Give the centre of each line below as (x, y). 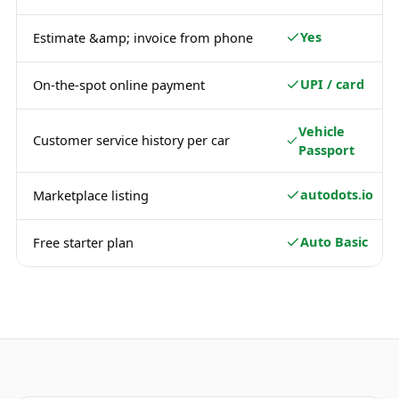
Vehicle (322, 131)
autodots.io (337, 194)
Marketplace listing (91, 195)
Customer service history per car (131, 140)
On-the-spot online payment (119, 85)
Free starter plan (83, 242)
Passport (327, 150)
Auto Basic (334, 241)
